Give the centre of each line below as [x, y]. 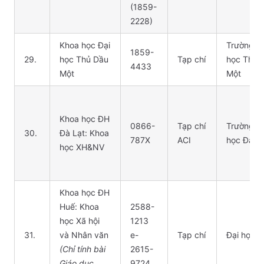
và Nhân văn [84, 235]
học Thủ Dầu [84, 59]
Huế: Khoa [79, 207]
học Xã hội [80, 221]
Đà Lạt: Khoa [84, 133]
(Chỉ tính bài [82, 249]
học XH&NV [82, 147]
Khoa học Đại [85, 45]
